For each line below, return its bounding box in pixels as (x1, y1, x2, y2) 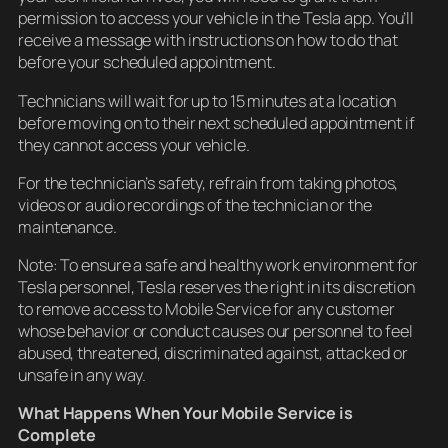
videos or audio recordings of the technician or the (18, 193, 372, 216)
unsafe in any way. (18, 364, 147, 387)
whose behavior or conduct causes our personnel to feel (18, 320, 413, 343)
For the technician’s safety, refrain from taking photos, (18, 171, 399, 194)
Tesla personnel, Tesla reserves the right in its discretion (18, 276, 416, 299)
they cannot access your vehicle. (18, 133, 250, 156)
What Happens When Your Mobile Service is (18, 402, 353, 425)
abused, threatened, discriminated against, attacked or (18, 342, 408, 365)
